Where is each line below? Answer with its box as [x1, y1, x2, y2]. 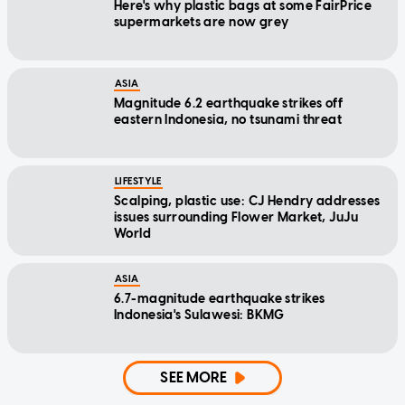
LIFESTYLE [115, 174, 162, 187]
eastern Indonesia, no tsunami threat [114, 111, 343, 127]
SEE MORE [160, 368, 228, 386]
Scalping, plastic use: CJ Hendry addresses [114, 193, 381, 209]
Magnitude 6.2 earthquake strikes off [114, 95, 344, 111]
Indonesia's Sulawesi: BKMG [114, 306, 285, 323]
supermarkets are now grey [114, 14, 289, 30]
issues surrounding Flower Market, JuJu [114, 209, 358, 225]
